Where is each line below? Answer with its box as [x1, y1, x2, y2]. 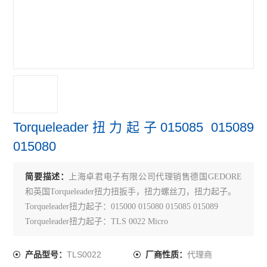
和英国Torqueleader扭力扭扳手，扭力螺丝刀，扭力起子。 [25, 187, 237, 196]
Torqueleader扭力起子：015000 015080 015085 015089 [25, 202, 219, 211]
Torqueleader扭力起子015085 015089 [13, 120, 254, 135]
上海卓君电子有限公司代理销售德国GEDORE [69, 172, 242, 181]
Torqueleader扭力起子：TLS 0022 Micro [25, 217, 169, 226]
